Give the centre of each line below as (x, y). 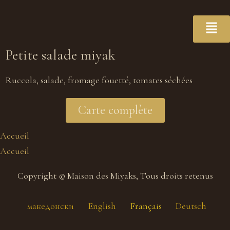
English (102, 206)
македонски (50, 206)
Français (146, 206)
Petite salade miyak (60, 55)
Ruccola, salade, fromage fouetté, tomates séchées (99, 80)
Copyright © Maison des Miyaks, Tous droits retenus (115, 176)
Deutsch (191, 206)
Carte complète (115, 110)
